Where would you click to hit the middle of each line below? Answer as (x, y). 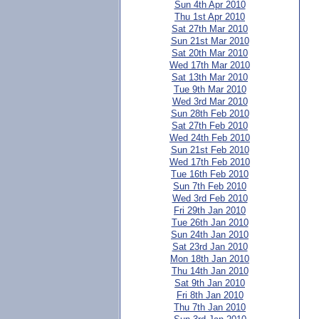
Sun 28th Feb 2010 (210, 114)
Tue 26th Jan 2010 (210, 223)
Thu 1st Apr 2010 (210, 17)
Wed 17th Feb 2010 (210, 162)
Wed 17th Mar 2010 (210, 65)
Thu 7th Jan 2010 (210, 307)
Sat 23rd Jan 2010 (210, 247)
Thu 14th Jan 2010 (210, 271)
